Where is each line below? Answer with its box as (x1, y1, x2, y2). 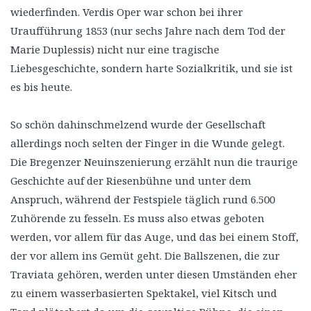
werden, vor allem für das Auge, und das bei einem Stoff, (10, 229, 299, 244)
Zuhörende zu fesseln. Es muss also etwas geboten (10, 210, 264, 225)
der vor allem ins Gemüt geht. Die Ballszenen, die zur (10, 248, 280, 262)
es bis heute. (10, 79, 72, 94)
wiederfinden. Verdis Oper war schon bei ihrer (10, 4, 243, 19)
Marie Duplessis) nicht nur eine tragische (10, 42, 219, 56)
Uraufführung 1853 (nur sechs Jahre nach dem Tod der (10, 23, 285, 37)
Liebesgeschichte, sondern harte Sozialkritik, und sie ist (10, 60, 293, 75)
